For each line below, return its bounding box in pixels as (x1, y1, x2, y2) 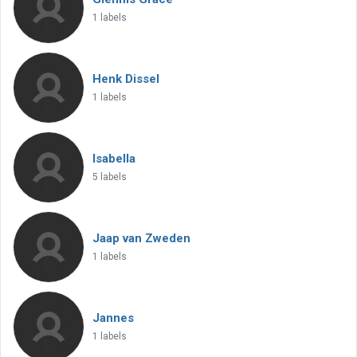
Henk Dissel (92, 72, 159, 86)
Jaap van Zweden (92, 231, 190, 245)
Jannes (92, 311, 134, 325)
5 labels (92, 171, 127, 182)
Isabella (92, 151, 135, 166)
